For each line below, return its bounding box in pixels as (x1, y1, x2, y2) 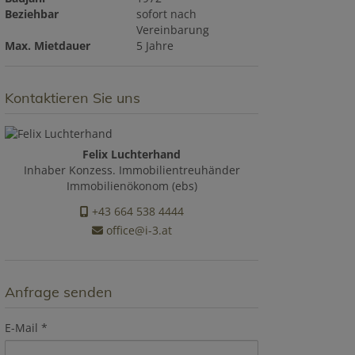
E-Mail (5, 320, 38, 335)
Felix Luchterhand (82, 147, 181, 162)
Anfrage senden (5, 283, 113, 301)
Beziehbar (5, 6, 59, 21)
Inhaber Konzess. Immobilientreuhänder (23, 162, 240, 177)
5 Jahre (136, 38, 174, 53)
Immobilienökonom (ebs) (66, 178, 197, 193)
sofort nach (136, 6, 197, 21)
